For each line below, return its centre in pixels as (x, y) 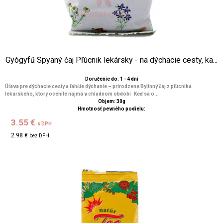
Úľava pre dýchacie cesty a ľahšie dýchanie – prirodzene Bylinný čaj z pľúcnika (98, 86)
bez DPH (40, 136)
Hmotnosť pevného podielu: (111, 109)
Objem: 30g (111, 101)
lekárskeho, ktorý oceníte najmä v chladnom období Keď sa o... (82, 94)
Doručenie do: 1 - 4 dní (111, 79)
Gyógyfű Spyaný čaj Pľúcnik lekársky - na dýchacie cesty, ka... (111, 60)
